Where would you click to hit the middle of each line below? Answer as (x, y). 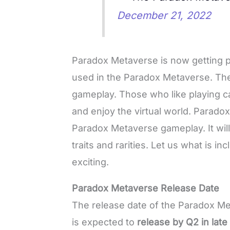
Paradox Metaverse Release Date (146, 188)
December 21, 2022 (164, 15)
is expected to (103, 222)
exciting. (92, 162)
